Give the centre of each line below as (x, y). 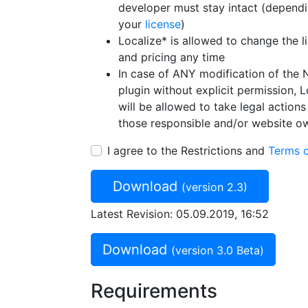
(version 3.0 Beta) (218, 250)
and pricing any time (172, 57)
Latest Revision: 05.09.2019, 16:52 (180, 214)
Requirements (154, 291)
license (163, 24)
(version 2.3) (214, 187)
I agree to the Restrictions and (188, 151)
